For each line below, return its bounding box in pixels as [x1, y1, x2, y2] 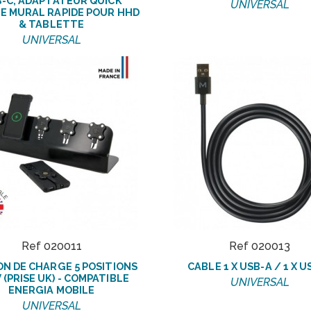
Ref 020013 [229, 239, 290, 253]
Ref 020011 [21, 239, 82, 253]
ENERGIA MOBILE [8, 283, 95, 296]
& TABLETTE [19, 17, 84, 30]
